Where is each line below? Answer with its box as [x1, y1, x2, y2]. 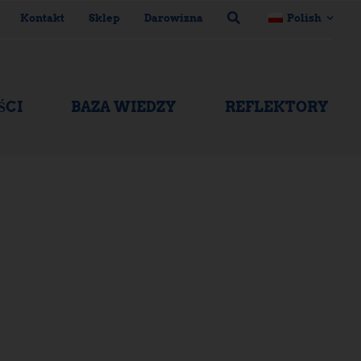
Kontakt [19, 11, 64, 24]
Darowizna [143, 11, 203, 24]
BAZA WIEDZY [71, 98, 177, 116]
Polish [286, 11, 322, 24]
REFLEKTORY [225, 98, 330, 116]
